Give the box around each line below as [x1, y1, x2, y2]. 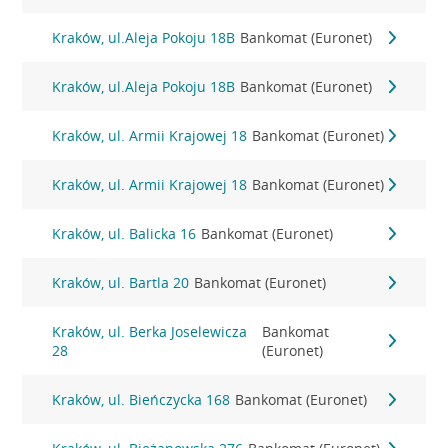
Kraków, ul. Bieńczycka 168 [52, 390, 231, 409]
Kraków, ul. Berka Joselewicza [52, 322, 248, 341]
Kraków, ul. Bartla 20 [52, 273, 190, 292]
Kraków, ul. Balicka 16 [52, 224, 197, 243]
